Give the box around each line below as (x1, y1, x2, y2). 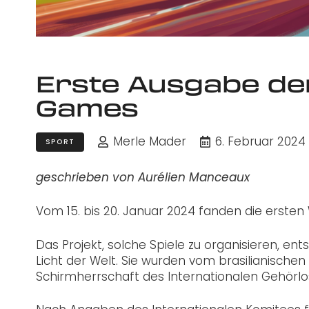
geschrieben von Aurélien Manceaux (36, 172, 250, 184)
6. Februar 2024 (215, 132, 306, 150)
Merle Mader (112, 132, 186, 150)
